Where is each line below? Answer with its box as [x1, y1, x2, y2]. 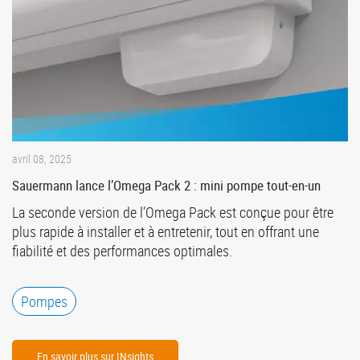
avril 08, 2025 [12, 151, 72, 167]
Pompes [21, 292, 67, 312]
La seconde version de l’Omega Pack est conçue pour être [12, 202, 333, 223]
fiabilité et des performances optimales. [12, 241, 232, 261]
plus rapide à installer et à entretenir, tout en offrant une [12, 222, 319, 242]
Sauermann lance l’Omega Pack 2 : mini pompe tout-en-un [12, 176, 321, 195]
